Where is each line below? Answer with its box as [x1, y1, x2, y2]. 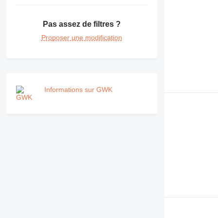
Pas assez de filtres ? [42, 20, 121, 29]
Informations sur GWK [44, 86, 112, 94]
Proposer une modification [41, 34, 122, 42]
